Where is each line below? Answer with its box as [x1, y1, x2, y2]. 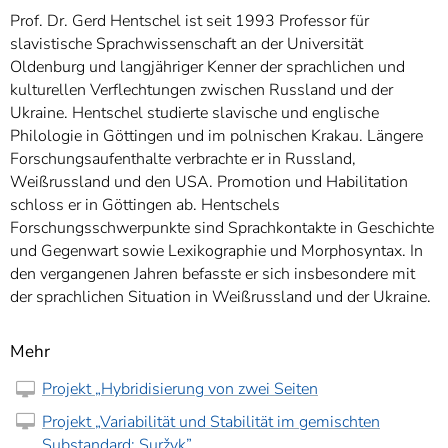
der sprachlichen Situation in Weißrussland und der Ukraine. [10, 286, 431, 309]
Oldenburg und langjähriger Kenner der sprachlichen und [10, 56, 405, 79]
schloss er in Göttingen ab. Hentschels [10, 194, 280, 217]
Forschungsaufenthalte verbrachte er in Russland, [10, 148, 356, 171]
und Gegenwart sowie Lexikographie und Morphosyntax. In [10, 240, 423, 263]
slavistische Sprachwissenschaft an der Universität [10, 33, 363, 56]
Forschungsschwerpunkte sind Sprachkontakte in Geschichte [10, 217, 434, 240]
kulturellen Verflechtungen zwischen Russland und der [10, 79, 393, 102]
